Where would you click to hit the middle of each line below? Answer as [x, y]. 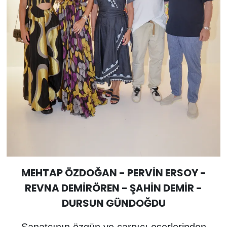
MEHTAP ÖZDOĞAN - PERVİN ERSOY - [113, 173]
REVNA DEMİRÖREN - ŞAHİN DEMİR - [113, 188]
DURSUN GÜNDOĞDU [113, 203]
